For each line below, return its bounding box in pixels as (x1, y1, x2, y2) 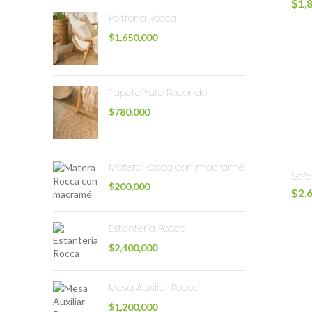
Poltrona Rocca (109, 11, 177, 26)
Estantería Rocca (109, 221, 186, 235)
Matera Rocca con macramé (109, 159, 244, 174)
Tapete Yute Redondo (109, 85, 207, 100)
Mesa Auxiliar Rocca (109, 280, 199, 295)
